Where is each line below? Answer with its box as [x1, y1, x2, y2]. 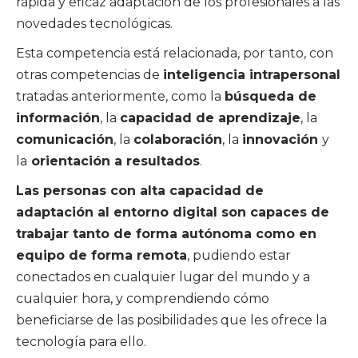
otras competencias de [16, 66, 163, 82]
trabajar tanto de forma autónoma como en [16, 225, 316, 241]
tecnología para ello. [16, 333, 146, 349]
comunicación [16, 131, 113, 147]
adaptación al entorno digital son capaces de [16, 204, 329, 220]
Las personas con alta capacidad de [16, 182, 264, 198]
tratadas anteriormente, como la [16, 88, 225, 104]
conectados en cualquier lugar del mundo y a [16, 268, 310, 284]
